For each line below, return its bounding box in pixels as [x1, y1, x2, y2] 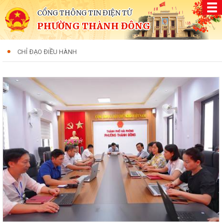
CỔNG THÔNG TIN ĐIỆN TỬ [37, 8, 132, 17]
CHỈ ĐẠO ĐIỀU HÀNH [17, 48, 77, 55]
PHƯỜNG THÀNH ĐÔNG [37, 20, 150, 32]
